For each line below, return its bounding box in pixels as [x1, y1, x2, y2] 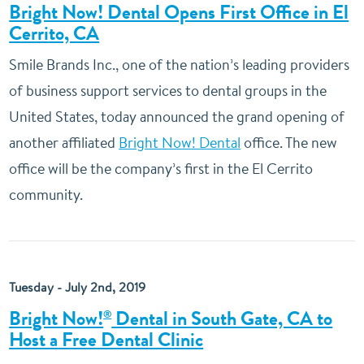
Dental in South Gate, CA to [111, 305, 333, 332]
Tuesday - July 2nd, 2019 [9, 278, 146, 296]
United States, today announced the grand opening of [9, 106, 345, 127]
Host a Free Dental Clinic [9, 326, 204, 353]
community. [9, 184, 84, 205]
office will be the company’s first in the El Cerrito [9, 158, 314, 179]
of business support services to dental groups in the [9, 80, 327, 101]
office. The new [240, 132, 338, 153]
